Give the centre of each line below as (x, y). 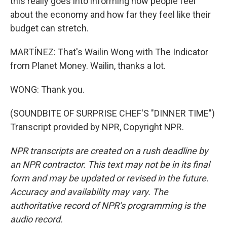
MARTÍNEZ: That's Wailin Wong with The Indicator (109, 52)
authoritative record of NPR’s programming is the (108, 205)
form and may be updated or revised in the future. (109, 178)
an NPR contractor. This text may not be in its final (110, 164)
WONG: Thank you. (47, 89)
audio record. (36, 219)
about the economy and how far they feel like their (110, 14)
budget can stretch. (49, 28)
